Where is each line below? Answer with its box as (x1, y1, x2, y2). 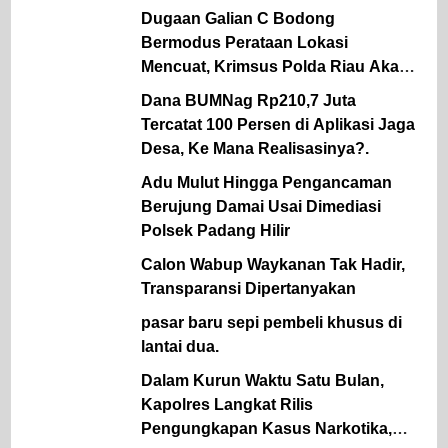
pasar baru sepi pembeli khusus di (141, 313, 402, 331)
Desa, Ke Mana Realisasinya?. (141, 139, 369, 157)
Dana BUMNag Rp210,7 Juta (141, 91, 356, 109)
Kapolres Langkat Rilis (141, 395, 313, 413)
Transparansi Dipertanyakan (141, 279, 356, 297)
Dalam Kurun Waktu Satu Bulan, (141, 371, 384, 389)
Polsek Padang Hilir (141, 221, 290, 239)
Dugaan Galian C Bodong (141, 9, 335, 27)
